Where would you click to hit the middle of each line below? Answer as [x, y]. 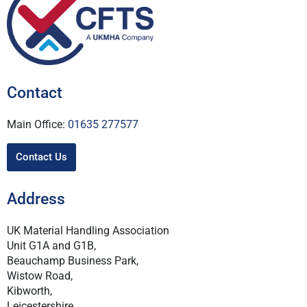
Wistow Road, [40, 275]
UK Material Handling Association [88, 230]
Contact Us [41, 157]
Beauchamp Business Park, [73, 260]
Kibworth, [29, 291]
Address [36, 198]
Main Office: [37, 125]
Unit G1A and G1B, [51, 245]
